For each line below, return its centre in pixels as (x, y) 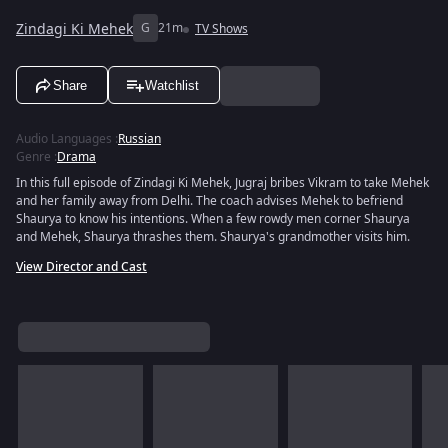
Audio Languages (64, 139)
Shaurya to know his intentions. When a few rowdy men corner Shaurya (213, 219)
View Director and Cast (81, 267)
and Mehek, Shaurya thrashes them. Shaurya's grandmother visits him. (213, 237)
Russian (139, 139)
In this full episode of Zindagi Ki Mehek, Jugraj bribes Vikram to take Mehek (222, 183)
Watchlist (172, 85)
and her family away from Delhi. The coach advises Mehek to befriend (209, 201)
